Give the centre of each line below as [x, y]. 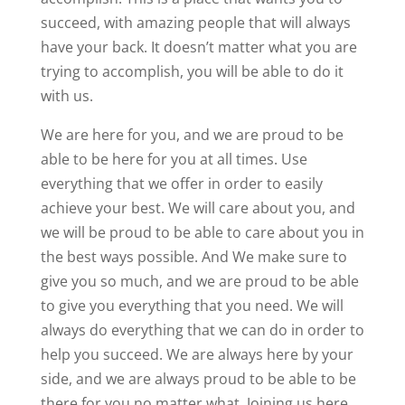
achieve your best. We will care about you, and [198, 207]
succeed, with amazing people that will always [195, 22]
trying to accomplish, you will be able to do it [192, 71]
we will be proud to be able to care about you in [202, 232]
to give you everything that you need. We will [192, 305]
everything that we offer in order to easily [181, 183]
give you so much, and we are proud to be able [199, 281]
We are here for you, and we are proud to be [192, 134]
